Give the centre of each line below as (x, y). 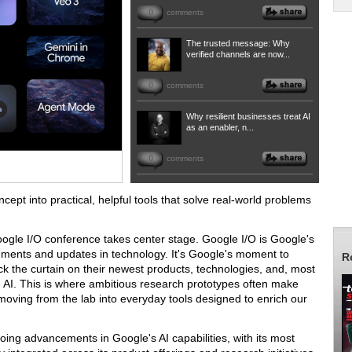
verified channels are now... (238, 54)
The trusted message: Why (238, 43)
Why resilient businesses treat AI (248, 116)
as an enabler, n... (220, 127)
